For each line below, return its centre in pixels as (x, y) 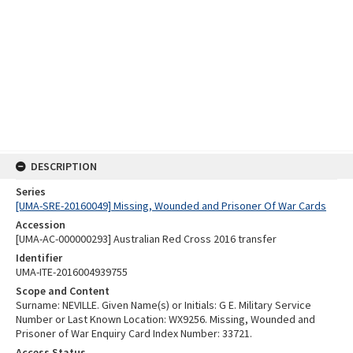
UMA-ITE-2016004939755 (72, 272)
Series (31, 191)
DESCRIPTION (64, 166)
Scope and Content (63, 291)
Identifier (39, 258)
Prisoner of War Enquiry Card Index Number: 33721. (134, 333)
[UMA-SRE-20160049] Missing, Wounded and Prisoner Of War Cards (171, 206)
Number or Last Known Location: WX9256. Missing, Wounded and (165, 319)
